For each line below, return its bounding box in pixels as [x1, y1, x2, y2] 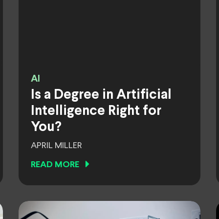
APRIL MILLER [31, 141, 82, 150]
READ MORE [31, 161, 79, 169]
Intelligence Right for [31, 105, 161, 118]
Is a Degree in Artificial [31, 89, 172, 102]
